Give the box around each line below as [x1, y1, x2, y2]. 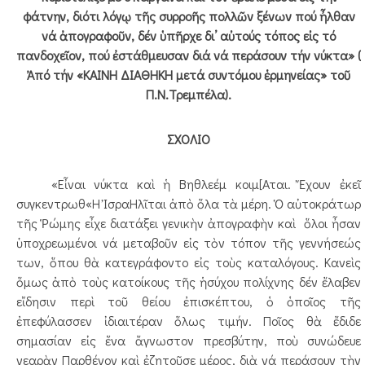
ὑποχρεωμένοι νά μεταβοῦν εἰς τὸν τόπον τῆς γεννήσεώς [16, 234, 361, 251]
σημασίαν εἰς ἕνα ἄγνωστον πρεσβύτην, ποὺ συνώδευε [16, 332, 361, 349]
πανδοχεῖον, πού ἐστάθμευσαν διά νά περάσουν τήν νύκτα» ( [16, 46, 361, 64]
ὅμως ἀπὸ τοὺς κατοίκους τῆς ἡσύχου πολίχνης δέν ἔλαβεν [16, 273, 361, 290]
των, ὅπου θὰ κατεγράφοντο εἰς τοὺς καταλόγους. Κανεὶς [16, 253, 361, 270]
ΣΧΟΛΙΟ [167, 130, 210, 147]
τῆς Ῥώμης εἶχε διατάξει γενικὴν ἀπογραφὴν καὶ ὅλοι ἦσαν [16, 214, 361, 231]
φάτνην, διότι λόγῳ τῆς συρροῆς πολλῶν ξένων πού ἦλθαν [22, 7, 355, 24]
